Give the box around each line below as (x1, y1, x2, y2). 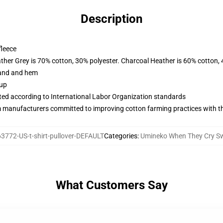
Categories (104, 132, 137, 140)
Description (81, 12, 142, 26)
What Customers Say (55, 178, 168, 192)
